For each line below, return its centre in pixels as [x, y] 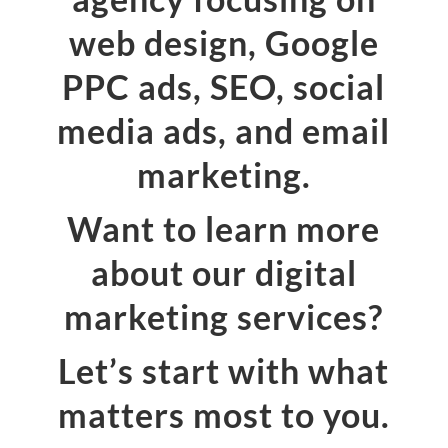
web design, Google [223, 43]
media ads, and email [224, 131]
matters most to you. [223, 415]
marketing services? [224, 317]
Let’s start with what [224, 371]
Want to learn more [224, 229]
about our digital [223, 273]
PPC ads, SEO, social [224, 87]
